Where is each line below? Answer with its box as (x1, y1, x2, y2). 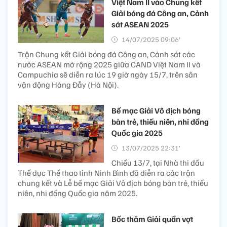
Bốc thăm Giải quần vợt (111, 214, 193, 224)
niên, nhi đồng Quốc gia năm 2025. (18, 188, 137, 199)
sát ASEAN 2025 (111, 19, 169, 30)
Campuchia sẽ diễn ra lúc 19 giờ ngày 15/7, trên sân (18, 69, 198, 80)
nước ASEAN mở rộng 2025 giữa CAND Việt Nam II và (18, 59, 201, 70)
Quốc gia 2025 (111, 128, 163, 138)
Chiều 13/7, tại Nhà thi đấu (111, 158, 204, 168)
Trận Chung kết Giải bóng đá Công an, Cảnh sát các (18, 49, 195, 60)
